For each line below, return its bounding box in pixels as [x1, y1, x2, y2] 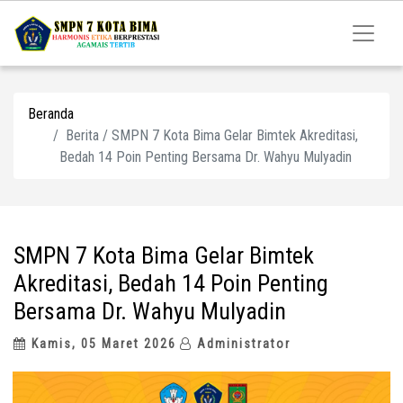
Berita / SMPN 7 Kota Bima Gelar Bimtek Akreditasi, [65, 127, 358, 144]
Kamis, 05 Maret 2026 [27, 336, 176, 351]
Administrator [193, 336, 291, 351]
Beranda [28, 105, 74, 122]
